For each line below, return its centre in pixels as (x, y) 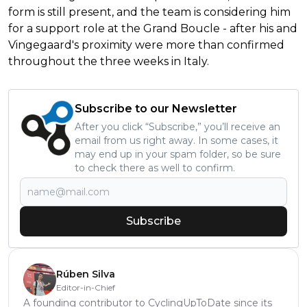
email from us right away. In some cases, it (176, 141)
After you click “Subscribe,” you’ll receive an (177, 127)
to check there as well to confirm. (155, 168)
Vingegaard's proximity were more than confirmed (146, 45)
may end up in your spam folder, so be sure (178, 155)
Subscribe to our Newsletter (156, 109)
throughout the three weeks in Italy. (109, 62)
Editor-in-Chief (86, 288)
